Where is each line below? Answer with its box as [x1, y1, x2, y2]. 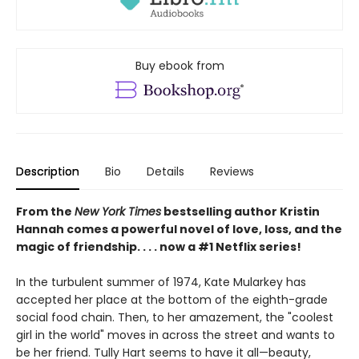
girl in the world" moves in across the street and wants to [16, 327, 335, 344]
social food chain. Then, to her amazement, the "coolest [16, 309, 333, 326]
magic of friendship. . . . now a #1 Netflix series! [16, 239, 301, 256]
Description [16, 163, 79, 180]
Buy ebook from [135, 58, 224, 75]
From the [16, 204, 75, 220]
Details [147, 163, 184, 180]
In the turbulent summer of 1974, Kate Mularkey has [16, 274, 306, 291]
